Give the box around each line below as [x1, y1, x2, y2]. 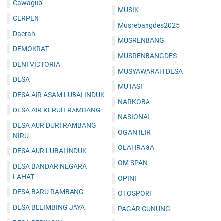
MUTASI [118, 82, 142, 91]
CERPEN [13, 14, 39, 23]
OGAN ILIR [118, 128, 151, 137]
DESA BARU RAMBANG [13, 188, 84, 196]
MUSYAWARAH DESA [118, 67, 183, 75]
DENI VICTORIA [13, 60, 60, 69]
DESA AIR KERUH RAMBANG [13, 106, 101, 114]
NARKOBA [118, 98, 150, 106]
